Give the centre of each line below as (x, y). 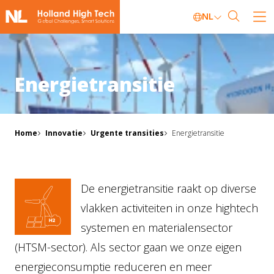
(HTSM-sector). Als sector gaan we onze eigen (128, 247)
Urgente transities (127, 133)
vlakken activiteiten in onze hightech (169, 208)
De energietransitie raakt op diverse (168, 188)
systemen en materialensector (157, 228)
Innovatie (64, 133)
